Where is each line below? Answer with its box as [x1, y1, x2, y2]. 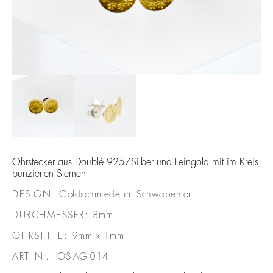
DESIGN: [12, 190, 59, 199]
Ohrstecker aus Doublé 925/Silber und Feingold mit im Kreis [12, 157, 258, 167]
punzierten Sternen [12, 169, 86, 179]
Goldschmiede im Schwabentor [59, 190, 191, 199]
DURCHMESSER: [12, 210, 93, 220]
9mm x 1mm [71, 231, 124, 241]
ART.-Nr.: [12, 252, 57, 261]
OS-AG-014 [57, 252, 109, 261]
